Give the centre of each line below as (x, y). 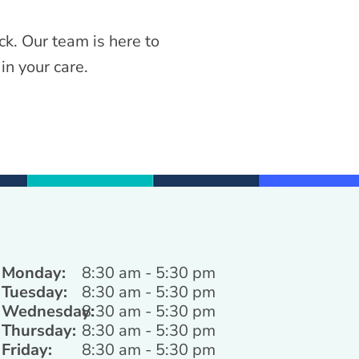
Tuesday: (34, 292)
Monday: (34, 273)
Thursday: (39, 331)
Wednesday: (48, 312)
